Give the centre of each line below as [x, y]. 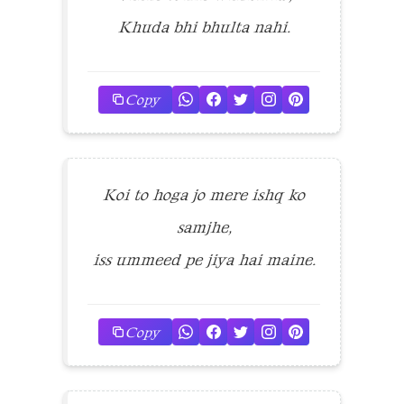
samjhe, [204, 227]
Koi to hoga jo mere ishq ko [204, 194]
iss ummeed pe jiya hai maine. [204, 259]
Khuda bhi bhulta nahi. [204, 27]
